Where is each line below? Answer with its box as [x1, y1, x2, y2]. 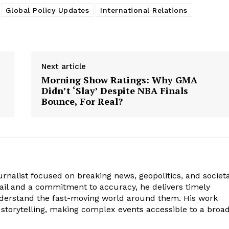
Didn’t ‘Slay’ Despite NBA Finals [41, 84, 188, 97]
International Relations [100, 6, 188, 15]
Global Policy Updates [5, 6, 89, 15]
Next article [41, 62, 86, 72]
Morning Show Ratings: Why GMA [41, 74, 197, 86]
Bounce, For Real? [41, 95, 123, 108]
